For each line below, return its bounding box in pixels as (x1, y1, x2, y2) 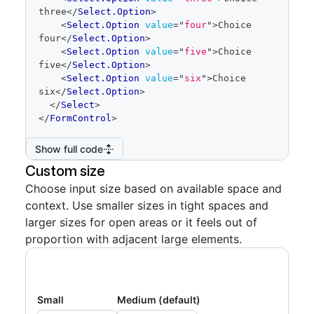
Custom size (25, 161, 105, 180)
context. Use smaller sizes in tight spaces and (25, 198, 268, 212)
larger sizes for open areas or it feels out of (25, 215, 257, 229)
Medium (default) (117, 294, 200, 306)
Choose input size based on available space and (25, 182, 282, 196)
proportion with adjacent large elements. (25, 232, 242, 246)
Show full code (35, 142, 103, 155)
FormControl (50, 113, 111, 123)
